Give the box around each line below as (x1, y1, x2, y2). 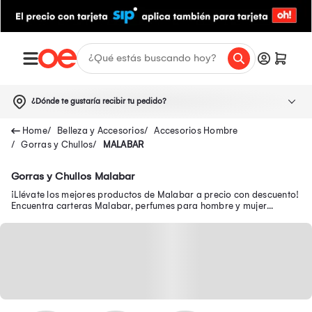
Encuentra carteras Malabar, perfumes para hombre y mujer (11, 200, 267, 211)
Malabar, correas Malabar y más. (11, 211, 154, 222)
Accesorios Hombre (154, 125, 238, 136)
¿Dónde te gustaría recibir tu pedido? (31, 96, 166, 106)
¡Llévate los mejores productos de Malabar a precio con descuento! (11, 189, 299, 200)
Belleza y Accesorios (57, 125, 144, 136)
